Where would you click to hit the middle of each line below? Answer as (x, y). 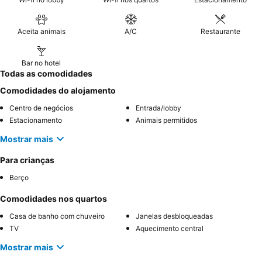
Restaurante (221, 31)
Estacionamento (36, 120)
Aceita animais (41, 31)
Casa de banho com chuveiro (57, 216)
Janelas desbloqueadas (174, 216)
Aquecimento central (170, 228)
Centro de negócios (41, 108)
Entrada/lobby (158, 108)
